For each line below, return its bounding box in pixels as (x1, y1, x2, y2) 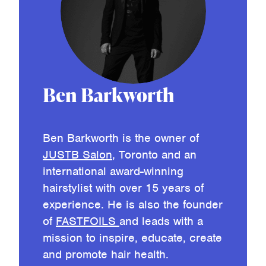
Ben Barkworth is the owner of (43, 130, 199, 145)
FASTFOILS (56, 213, 119, 229)
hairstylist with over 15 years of (43, 180, 204, 195)
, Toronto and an (112, 147, 197, 162)
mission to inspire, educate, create (43, 230, 222, 245)
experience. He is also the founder (43, 197, 223, 212)
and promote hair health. (43, 246, 169, 262)
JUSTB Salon (43, 147, 112, 162)
